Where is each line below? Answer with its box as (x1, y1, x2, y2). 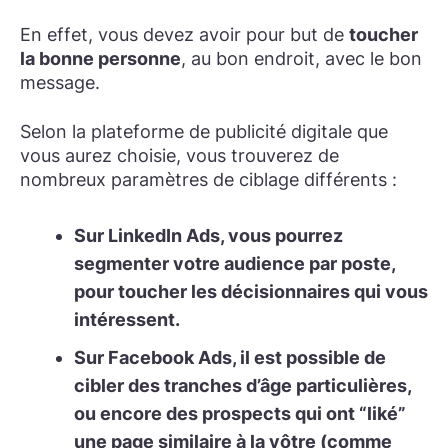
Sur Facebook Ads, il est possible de (74, 347, 386, 369)
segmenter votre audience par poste (74, 253, 391, 275)
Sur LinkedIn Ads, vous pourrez (74, 225, 343, 247)
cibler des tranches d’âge (74, 375, 292, 397)
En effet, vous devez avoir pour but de (20, 24, 349, 46)
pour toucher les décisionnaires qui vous (74, 281, 428, 303)
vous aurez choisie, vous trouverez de (20, 145, 339, 167)
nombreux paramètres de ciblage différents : (20, 169, 397, 191)
